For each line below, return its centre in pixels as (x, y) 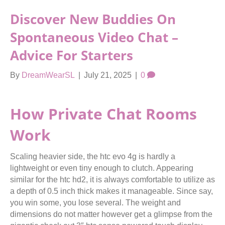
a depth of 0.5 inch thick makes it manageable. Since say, (111, 191)
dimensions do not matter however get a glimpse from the (111, 214)
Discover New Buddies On (93, 19)
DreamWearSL (48, 75)
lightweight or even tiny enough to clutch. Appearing (102, 168)
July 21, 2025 (108, 75)
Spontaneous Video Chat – (94, 37)
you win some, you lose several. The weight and (95, 203)
